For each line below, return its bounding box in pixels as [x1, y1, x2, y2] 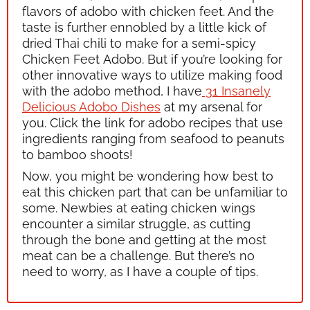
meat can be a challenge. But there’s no [22, 248, 255, 263]
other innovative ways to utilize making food [22, 67, 282, 82]
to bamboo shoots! [22, 147, 133, 162]
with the [22, 83, 73, 98]
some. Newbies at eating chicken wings [22, 200, 255, 215]
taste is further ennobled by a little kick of [22, 19, 266, 35]
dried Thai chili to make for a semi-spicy [22, 35, 256, 51]
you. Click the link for [22, 115, 148, 130]
